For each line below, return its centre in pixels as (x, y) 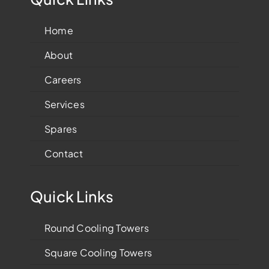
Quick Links (72, 197)
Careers (63, 79)
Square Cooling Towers (98, 252)
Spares (61, 128)
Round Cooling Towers (96, 228)
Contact (64, 153)
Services (64, 104)
